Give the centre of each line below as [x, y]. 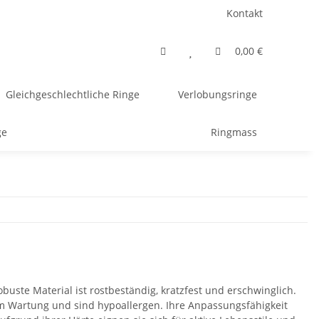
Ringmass [234, 132]
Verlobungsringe [217, 94]
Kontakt [245, 13]
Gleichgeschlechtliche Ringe [72, 94]
